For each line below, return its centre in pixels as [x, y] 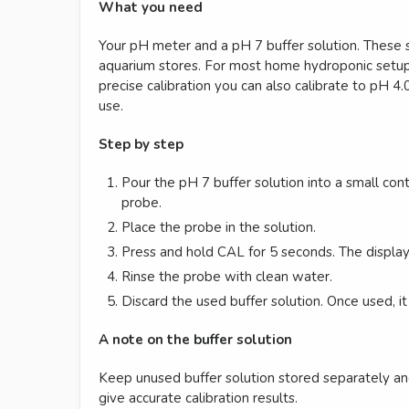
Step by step [141, 144]
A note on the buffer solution [195, 339]
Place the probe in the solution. [219, 227]
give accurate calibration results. [198, 398]
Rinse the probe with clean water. [227, 276]
